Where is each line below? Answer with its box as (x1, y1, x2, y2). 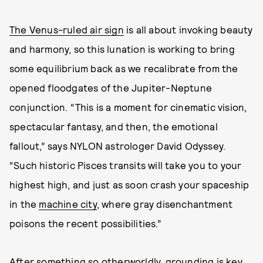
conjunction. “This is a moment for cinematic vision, (9, 101, 247, 113)
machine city (39, 198, 97, 210)
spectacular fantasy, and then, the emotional (9, 120, 218, 133)
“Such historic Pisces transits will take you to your (9, 159, 242, 171)
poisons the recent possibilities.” (9, 217, 161, 230)
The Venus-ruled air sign (9, 23, 124, 36)
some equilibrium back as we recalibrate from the (9, 62, 238, 75)
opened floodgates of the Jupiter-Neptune (9, 82, 213, 94)
